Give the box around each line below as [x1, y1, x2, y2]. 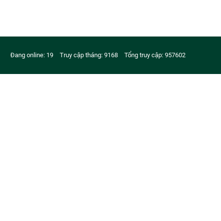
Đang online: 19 [10, 51, 53, 59]
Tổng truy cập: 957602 [124, 51, 185, 59]
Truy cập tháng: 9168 [60, 51, 118, 59]
